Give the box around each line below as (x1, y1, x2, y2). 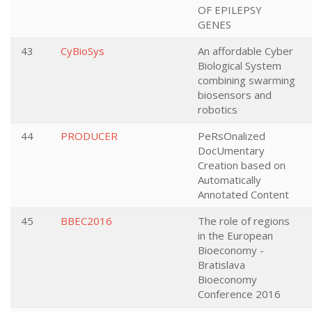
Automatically (198, 173, 261, 187)
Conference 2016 (198, 287, 281, 301)
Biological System (198, 58, 281, 72)
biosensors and (198, 88, 272, 102)
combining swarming (198, 73, 295, 87)
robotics (198, 102, 237, 116)
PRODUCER (61, 129, 118, 143)
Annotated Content (198, 187, 289, 201)
